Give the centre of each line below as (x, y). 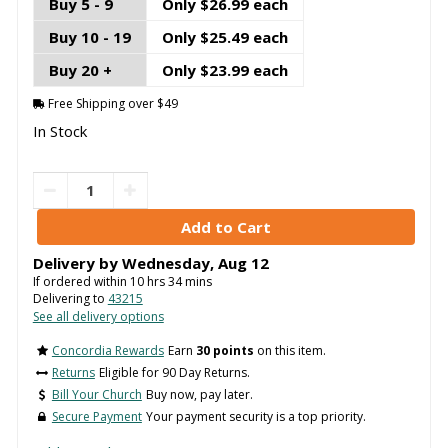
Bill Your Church (96, 395)
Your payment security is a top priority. (255, 417)
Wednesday (165, 262)
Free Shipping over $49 (111, 103)
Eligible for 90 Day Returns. (174, 373)
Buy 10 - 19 (89, 37)
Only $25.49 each (224, 37)
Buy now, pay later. (199, 395)
